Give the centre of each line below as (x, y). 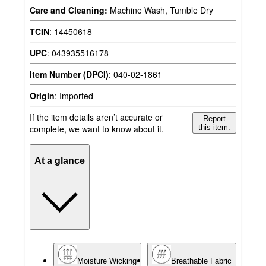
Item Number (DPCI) (69, 75)
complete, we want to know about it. (97, 129)
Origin (42, 96)
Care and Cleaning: (69, 10)
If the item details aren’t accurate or (96, 117)
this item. (215, 128)
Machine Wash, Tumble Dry (160, 10)
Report (215, 119)
